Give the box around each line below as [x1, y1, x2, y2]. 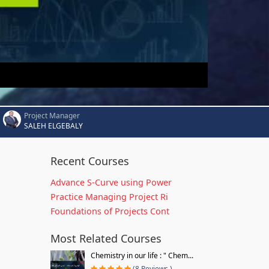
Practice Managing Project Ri [50, 191, 168, 202]
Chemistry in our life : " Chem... [90, 250, 193, 261]
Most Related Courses [50, 231, 162, 246]
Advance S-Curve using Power [50, 177, 172, 188]
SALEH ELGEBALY [24, 121, 83, 131]
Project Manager [24, 110, 80, 121]
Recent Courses [50, 154, 129, 168]
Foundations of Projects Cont [50, 205, 169, 217]
